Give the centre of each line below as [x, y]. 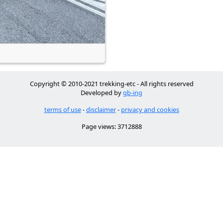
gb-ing [133, 92]
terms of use [62, 109]
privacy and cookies [150, 109]
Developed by [102, 92]
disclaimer [101, 109]
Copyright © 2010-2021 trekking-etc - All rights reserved [111, 83]
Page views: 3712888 [111, 126]
